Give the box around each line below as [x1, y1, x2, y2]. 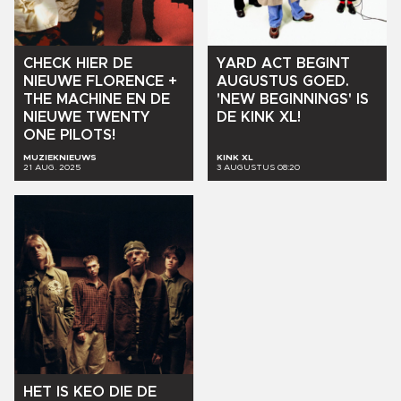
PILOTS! [60, 128, 115, 143]
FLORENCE [86, 74, 164, 90]
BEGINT [296, 56, 350, 72]
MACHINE [56, 92, 122, 107]
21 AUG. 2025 [23, 163, 81, 173]
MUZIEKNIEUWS [23, 153, 97, 163]
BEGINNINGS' [260, 92, 352, 107]
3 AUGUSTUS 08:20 [217, 163, 300, 173]
